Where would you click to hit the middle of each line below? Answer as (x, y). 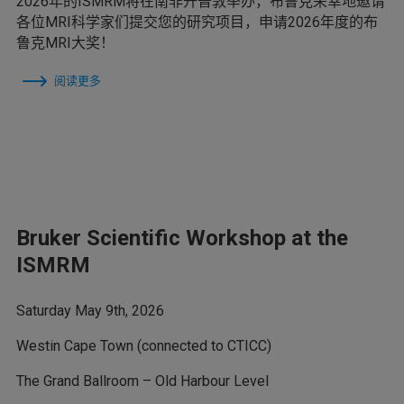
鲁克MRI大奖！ (65, 42)
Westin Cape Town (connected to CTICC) (144, 345)
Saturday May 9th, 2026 (90, 310)
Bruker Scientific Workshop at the (182, 238)
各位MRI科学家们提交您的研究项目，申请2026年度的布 (197, 22)
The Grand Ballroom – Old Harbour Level (142, 381)
